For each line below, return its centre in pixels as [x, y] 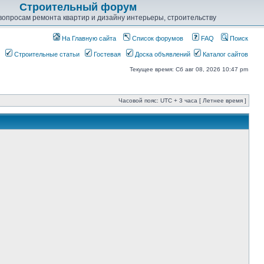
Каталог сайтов [225, 54]
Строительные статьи [46, 54]
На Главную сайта [88, 38]
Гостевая [106, 54]
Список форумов [157, 38]
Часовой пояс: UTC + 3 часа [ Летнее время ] [182, 100]
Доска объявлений [162, 54]
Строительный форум [78, 7]
